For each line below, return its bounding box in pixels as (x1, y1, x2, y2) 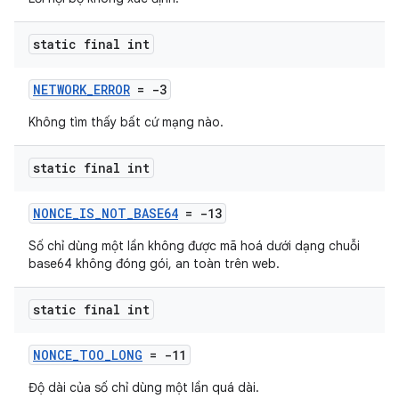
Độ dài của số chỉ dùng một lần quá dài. (28, 379, 259, 395)
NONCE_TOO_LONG (33, 346, 142, 363)
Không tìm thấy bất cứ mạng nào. (28, 114, 224, 130)
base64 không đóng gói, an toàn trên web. (28, 256, 280, 272)
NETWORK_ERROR (33, 81, 130, 98)
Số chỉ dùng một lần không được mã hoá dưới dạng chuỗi (28, 238, 360, 254)
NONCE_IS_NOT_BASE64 (33, 205, 178, 222)
